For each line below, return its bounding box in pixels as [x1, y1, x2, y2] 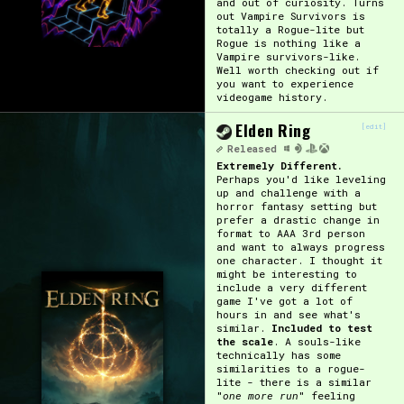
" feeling [298, 388, 355, 402]
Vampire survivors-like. [216, 49, 360, 63]
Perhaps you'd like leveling [216, 171, 386, 186]
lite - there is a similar [216, 374, 372, 389]
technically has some [216, 347, 341, 362]
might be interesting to [216, 266, 357, 280]
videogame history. [216, 89, 327, 104]
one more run [222, 388, 298, 402]
